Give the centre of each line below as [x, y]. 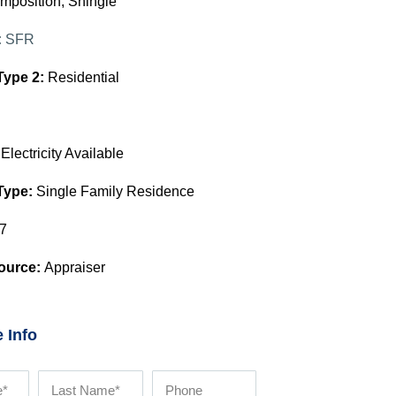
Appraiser [74, 267]
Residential [83, 77]
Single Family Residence [115, 191]
